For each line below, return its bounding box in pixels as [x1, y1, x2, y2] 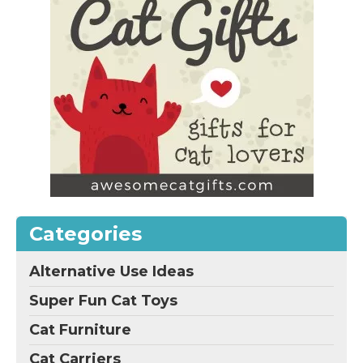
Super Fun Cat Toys [29, 291, 177, 310]
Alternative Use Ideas [29, 262, 194, 280]
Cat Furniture [29, 320, 131, 339]
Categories [29, 221, 142, 246]
